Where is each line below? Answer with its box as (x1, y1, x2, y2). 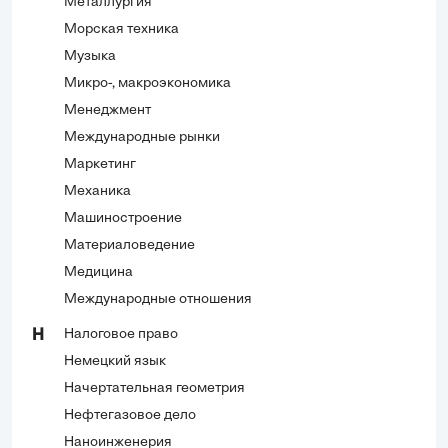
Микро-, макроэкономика (64, 75, 231, 91)
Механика (64, 183, 131, 199)
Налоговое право (64, 326, 178, 342)
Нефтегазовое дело (64, 407, 196, 423)
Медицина (64, 264, 133, 280)
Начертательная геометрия (64, 380, 245, 396)
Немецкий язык (64, 353, 166, 369)
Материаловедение (64, 237, 195, 253)
